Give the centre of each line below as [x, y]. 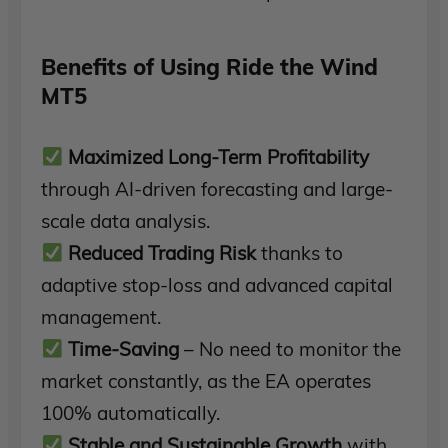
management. [101, 317]
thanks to [300, 253]
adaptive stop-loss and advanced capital [217, 285]
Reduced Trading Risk [162, 253]
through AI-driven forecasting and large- [217, 189]
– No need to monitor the [290, 349]
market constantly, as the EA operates [206, 381]
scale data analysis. [126, 221]
